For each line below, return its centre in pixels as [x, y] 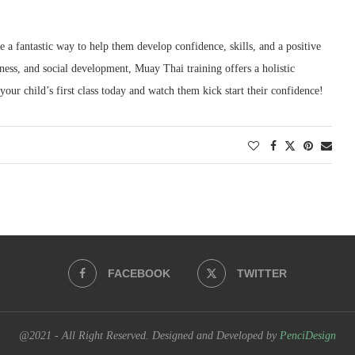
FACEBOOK [139, 273]
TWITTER [262, 273]
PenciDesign [308, 336]
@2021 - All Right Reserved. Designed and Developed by [149, 336]
